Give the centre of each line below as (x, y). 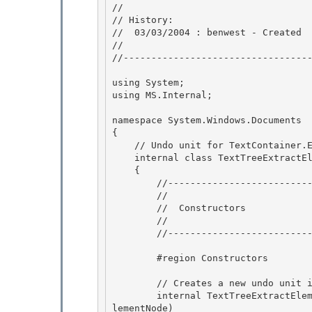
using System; (148, 82)
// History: (146, 19)
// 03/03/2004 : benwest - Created (210, 32)
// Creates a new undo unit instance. (134, 283)
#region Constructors (134, 258)
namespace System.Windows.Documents (207, 120)
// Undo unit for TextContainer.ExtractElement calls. (123, 145)
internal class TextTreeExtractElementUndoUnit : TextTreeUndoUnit (123, 157)
